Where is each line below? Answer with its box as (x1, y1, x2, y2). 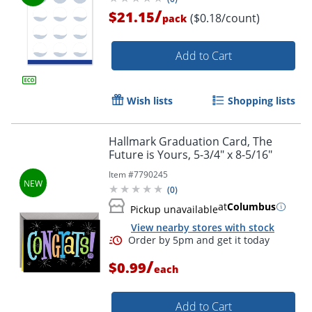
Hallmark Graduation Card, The (109, 134, 272, 149)
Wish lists (127, 94, 173, 107)
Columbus (227, 200, 276, 213)
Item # (109, 169, 134, 180)
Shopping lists (228, 94, 295, 107)
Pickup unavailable (130, 203, 218, 216)
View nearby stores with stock (131, 221, 274, 235)
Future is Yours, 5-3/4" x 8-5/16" (109, 147, 272, 162)
